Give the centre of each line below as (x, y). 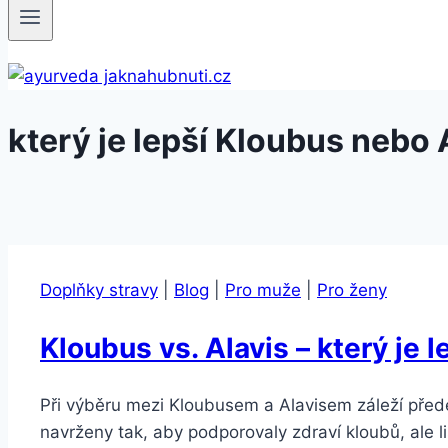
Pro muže (263, 289)
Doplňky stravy (99, 289)
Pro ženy (352, 289)
